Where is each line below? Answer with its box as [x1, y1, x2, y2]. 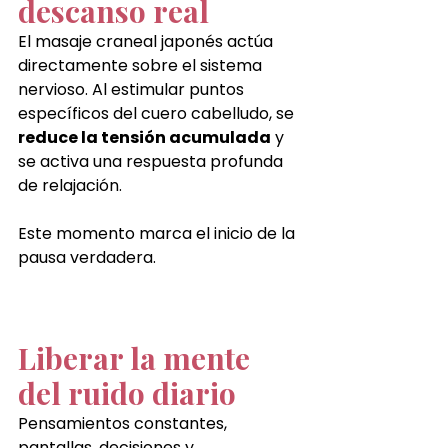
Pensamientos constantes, [18, 411, 231, 435]
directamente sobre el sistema [18, 53, 266, 77]
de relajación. [18, 173, 122, 197]
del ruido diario [18, 372, 236, 413]
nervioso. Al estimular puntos [18, 77, 248, 101]
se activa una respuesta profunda [18, 149, 287, 173]
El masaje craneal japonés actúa [18, 29, 277, 53]
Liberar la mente [18, 337, 257, 378]
